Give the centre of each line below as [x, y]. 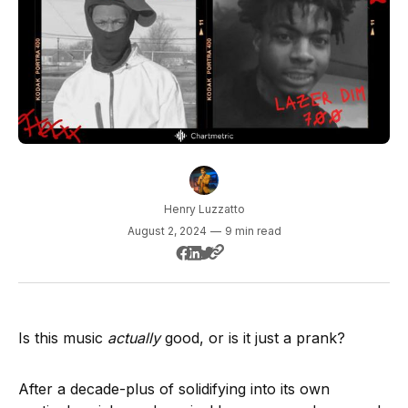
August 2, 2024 [167, 231]
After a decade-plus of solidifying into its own [174, 389]
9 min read [253, 231]
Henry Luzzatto [204, 209]
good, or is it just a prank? [255, 338]
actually [136, 338]
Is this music [63, 338]
